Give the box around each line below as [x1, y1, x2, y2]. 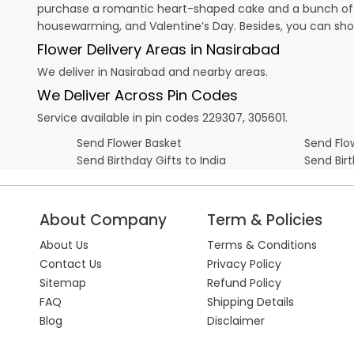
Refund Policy [207, 274, 282, 291]
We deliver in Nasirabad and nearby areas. [37, 63, 268, 80]
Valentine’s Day [149, 17, 234, 34]
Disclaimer [207, 312, 265, 329]
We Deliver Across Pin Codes [37, 85, 238, 105]
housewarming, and [37, 17, 149, 34]
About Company [40, 209, 167, 231]
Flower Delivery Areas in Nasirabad [37, 39, 280, 59]
